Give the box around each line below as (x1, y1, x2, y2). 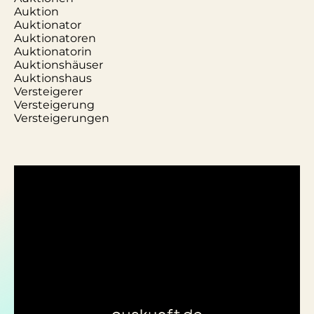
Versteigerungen (14, 111, 109, 125)
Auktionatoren (14, 32, 96, 45)
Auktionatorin (14, 45, 92, 58)
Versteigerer (14, 85, 83, 98)
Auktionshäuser (14, 58, 103, 71)
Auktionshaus (14, 71, 92, 85)
